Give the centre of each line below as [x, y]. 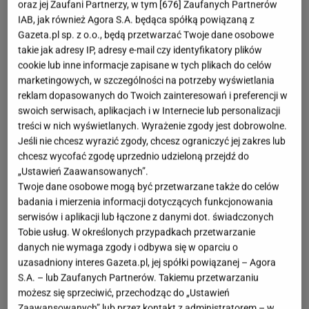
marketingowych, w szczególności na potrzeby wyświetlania [147, 80]
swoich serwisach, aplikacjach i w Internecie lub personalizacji [149, 111]
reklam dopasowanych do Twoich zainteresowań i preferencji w [153, 96]
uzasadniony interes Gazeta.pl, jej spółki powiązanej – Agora [147, 262]
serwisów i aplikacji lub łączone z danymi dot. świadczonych [146, 217]
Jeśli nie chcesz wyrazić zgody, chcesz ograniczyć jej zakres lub [152, 141]
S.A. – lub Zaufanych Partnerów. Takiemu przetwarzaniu [139, 278]
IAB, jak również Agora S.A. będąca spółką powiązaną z [137, 20]
